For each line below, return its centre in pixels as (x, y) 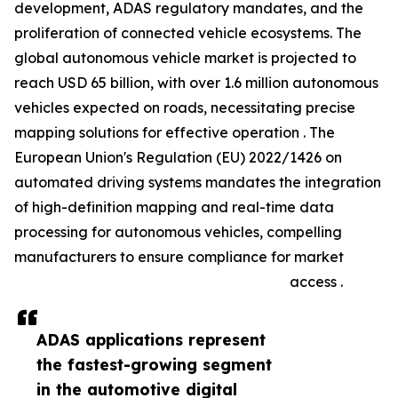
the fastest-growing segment (154, 365)
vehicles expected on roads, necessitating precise (185, 108)
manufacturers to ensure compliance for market (179, 257)
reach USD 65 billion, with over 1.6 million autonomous (196, 83)
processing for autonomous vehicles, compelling (178, 232)
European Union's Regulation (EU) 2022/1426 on (178, 158)
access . (316, 282)
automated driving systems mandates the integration (198, 183)
